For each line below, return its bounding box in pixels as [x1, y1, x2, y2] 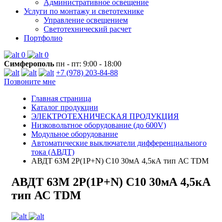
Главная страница [31, 94, 91, 103]
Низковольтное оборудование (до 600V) [31, 121, 166, 129]
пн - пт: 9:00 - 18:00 [54, 59, 121, 68]
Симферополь [4, 59, 54, 68]
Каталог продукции [31, 103, 98, 111]
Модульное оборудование [31, 130, 118, 138]
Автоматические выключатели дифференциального [31, 139, 207, 147]
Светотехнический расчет [44, 25, 131, 33]
